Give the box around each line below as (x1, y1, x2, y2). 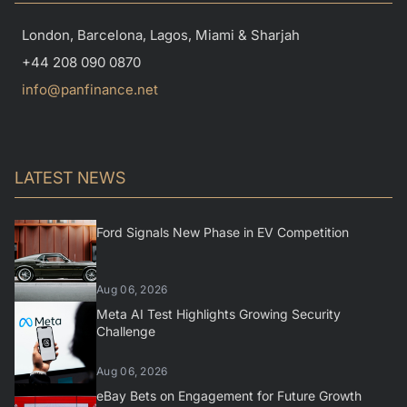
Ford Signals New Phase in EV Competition (96, 224, 349, 241)
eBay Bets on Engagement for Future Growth (96, 388, 362, 404)
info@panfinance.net (22, 81, 158, 99)
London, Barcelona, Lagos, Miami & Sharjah (22, 26, 300, 45)
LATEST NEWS (15, 168, 125, 188)
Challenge (96, 323, 155, 340)
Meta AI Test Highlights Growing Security (96, 306, 341, 323)
